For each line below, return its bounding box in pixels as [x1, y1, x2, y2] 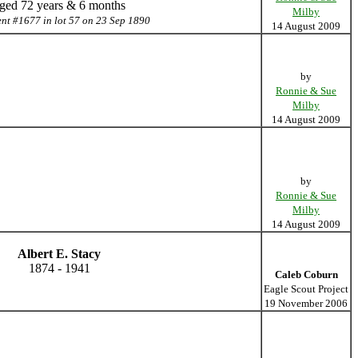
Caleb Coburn [274, 268, 338, 280]
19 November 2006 [265, 297, 348, 309]
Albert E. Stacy [18, 247, 101, 261]
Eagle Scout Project [264, 283, 348, 295]
